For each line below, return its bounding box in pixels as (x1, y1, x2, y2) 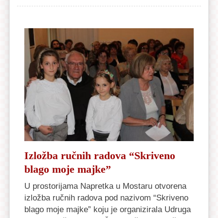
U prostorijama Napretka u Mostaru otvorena (24, 181, 186, 191)
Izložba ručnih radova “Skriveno (24, 149, 175, 162)
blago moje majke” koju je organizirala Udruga (24, 204, 191, 214)
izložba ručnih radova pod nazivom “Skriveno (24, 192, 188, 202)
